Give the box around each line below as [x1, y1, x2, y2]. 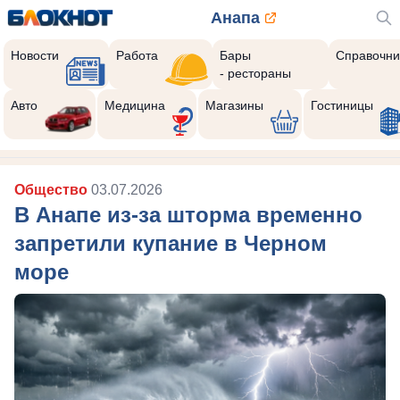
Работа [116, 48, 159, 62]
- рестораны [219, 66, 291, 80]
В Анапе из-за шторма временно [14, 203, 362, 227]
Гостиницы [310, 98, 373, 112]
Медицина [104, 98, 165, 112]
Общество [14, 182, 91, 197]
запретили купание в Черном [14, 231, 327, 255]
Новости [11, 48, 59, 62]
